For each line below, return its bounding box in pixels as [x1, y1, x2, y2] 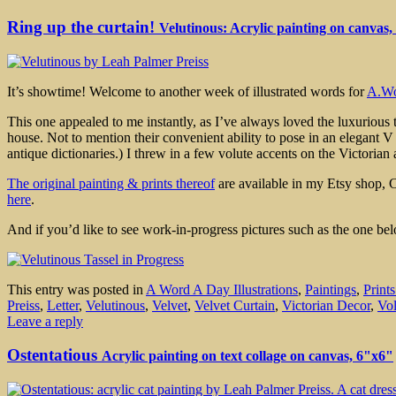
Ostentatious [7, 346, 102, 365]
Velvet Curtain [194, 297, 275, 313]
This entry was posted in [7, 281, 146, 297]
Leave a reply [7, 313, 83, 329]
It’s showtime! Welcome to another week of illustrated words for [7, 83, 367, 99]
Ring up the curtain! [7, 18, 159, 36]
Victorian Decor [282, 297, 370, 313]
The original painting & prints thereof [7, 175, 215, 191]
